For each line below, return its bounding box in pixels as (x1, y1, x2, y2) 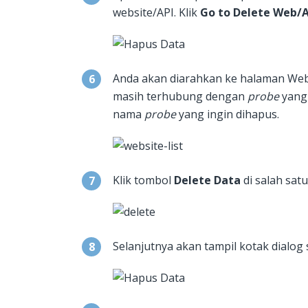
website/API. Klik (113, 5, 200, 21)
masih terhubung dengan (113, 89, 247, 104)
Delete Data (174, 173, 241, 188)
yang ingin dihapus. (176, 107, 279, 122)
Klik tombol (113, 173, 174, 188)
